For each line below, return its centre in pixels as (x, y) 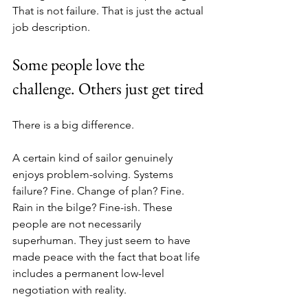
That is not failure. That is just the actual (109, 10)
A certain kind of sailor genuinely (94, 157)
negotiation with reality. (69, 289)
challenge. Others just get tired (108, 88)
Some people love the (80, 64)
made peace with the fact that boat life (108, 256)
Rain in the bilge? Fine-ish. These (94, 207)
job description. (51, 27)
